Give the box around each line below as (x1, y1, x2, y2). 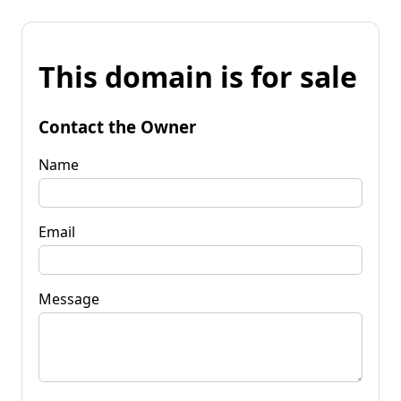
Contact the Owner (38, 115, 196, 138)
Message (38, 288, 99, 309)
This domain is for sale (38, 57, 357, 97)
